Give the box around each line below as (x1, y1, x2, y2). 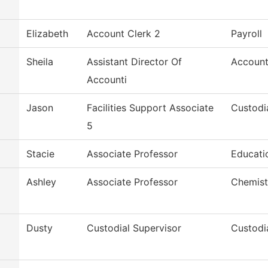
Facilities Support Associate (87, 102, 214, 114)
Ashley (26, 176, 56, 188)
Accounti (87, 74, 127, 86)
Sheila (26, 56, 53, 68)
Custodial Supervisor (87, 222, 181, 234)
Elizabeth (26, 28, 68, 40)
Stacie (26, 148, 54, 160)
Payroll (231, 28, 262, 40)
